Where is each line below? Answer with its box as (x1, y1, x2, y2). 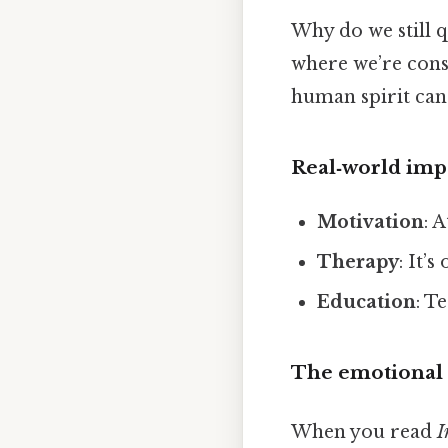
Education (317, 291, 417, 313)
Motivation (317, 211, 425, 233)
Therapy (317, 251, 400, 273)
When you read (291, 421, 437, 444)
